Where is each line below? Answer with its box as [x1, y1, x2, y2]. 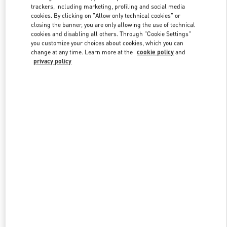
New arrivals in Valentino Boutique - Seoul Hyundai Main [26, 138, 201, 147]
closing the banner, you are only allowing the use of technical [31, 20, 196, 28]
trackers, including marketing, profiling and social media [31, 2, 185, 10]
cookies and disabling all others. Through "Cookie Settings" [31, 29, 192, 37]
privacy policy [33, 57, 72, 65]
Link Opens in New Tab [112, 25, 211, 36]
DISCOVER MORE [92, 85, 135, 92]
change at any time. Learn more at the [31, 48, 135, 56]
